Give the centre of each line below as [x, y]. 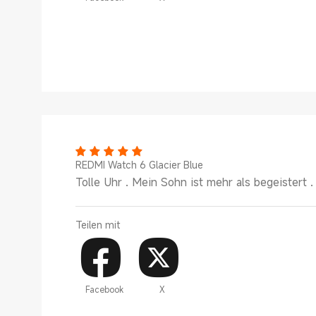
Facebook [104, 289]
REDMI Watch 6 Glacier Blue [139, 165]
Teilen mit [98, 225]
